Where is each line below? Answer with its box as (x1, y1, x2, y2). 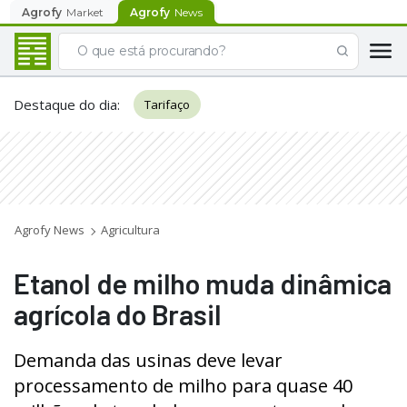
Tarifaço (144, 96, 190, 113)
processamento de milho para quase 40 (14, 373, 352, 398)
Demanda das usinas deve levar (14, 348, 283, 372)
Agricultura (101, 222, 160, 238)
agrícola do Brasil (14, 297, 222, 331)
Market (66, 5, 104, 19)
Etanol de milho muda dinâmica (14, 266, 392, 300)
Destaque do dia (14, 95, 117, 114)
